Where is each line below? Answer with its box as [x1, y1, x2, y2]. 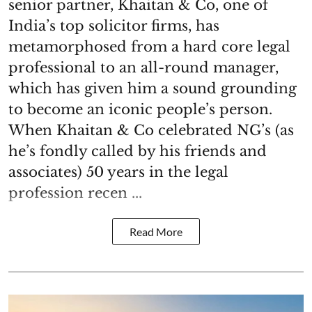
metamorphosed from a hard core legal [8, 38, 290, 56]
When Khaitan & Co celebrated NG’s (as [8, 122, 294, 139]
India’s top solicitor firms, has [8, 17, 219, 35]
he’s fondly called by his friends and [8, 143, 267, 160]
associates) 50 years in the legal [8, 164, 228, 181]
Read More [130, 225, 182, 239]
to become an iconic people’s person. [8, 101, 272, 118]
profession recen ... [8, 185, 142, 202]
